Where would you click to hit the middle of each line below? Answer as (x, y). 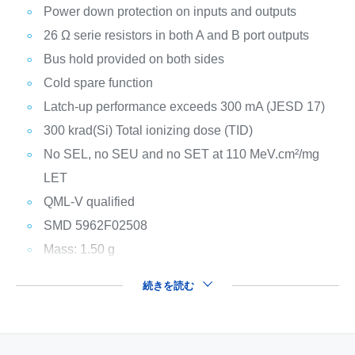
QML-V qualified (89, 202)
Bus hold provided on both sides (134, 59)
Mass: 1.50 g (79, 249)
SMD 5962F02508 (95, 225)
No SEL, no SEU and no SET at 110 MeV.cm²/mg (181, 154)
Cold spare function (98, 83)
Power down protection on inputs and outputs (170, 11)
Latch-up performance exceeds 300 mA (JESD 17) (184, 107)
